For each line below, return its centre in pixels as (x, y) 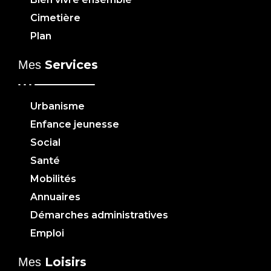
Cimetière (55, 18)
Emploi (47, 233)
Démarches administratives (99, 215)
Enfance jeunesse (75, 125)
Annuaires (55, 197)
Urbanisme (57, 106)
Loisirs (66, 262)
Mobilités (53, 179)
